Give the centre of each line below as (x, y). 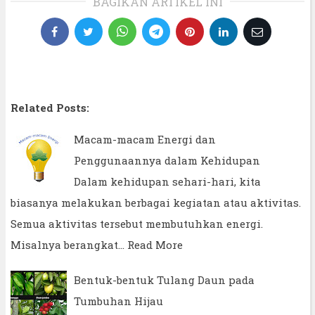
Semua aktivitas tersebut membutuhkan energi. (137, 223)
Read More (155, 244)
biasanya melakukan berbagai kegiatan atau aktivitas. (156, 202)
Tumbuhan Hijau (118, 301)
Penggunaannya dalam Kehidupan (167, 160)
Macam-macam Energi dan (145, 139)
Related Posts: (50, 107)
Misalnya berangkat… (67, 244)
